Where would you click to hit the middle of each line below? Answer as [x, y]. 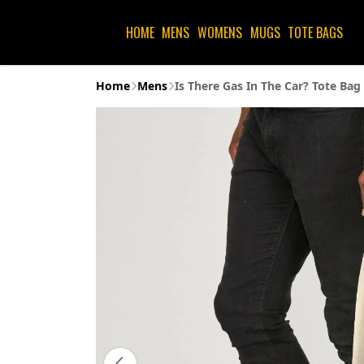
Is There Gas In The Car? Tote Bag [268, 86]
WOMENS [219, 32]
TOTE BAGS [316, 32]
